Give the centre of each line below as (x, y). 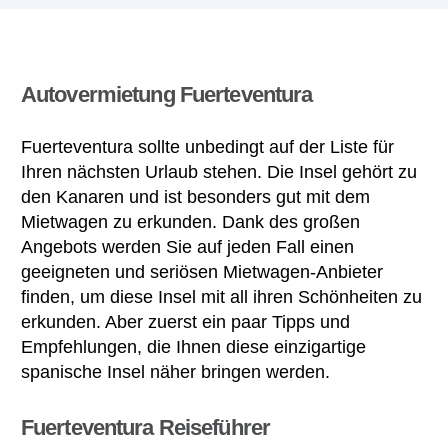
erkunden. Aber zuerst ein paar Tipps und (185, 321)
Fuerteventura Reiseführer (145, 427)
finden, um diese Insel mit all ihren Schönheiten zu (221, 296)
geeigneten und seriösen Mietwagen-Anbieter (202, 271)
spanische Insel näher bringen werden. (175, 371)
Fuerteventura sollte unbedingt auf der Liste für (207, 146)
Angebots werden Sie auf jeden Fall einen (187, 246)
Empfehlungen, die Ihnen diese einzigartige (193, 346)
